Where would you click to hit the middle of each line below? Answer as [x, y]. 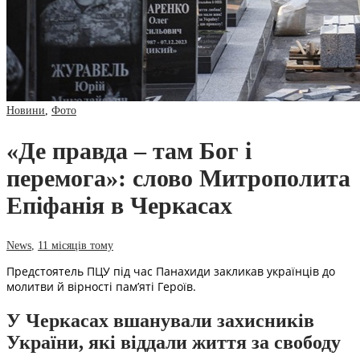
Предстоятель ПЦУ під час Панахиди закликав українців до [171, 271]
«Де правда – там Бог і [129, 150]
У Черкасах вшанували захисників [160, 320]
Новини [26, 110]
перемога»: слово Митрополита [178, 178]
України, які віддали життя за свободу [174, 342]
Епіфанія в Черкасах [119, 205]
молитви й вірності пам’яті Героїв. [101, 286]
